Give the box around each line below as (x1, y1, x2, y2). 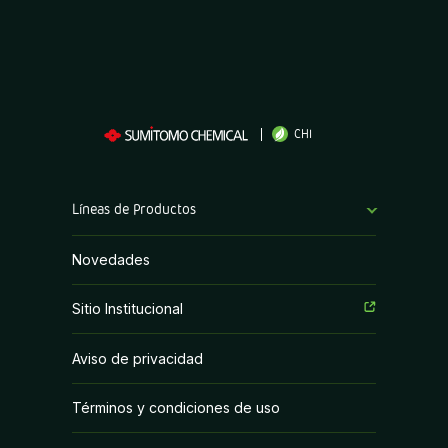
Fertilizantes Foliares (71, 320, 207, 338)
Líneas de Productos (71, 199, 196, 218)
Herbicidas (71, 406, 143, 424)
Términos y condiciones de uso (71, 398, 280, 416)
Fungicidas (71, 363, 143, 381)
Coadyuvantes (71, 276, 169, 294)
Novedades (71, 250, 150, 268)
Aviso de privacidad (71, 349, 203, 367)
